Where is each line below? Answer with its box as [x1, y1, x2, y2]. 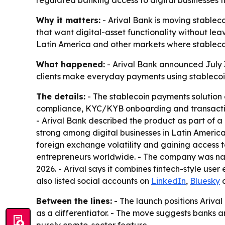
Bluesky [190, 176, 220, 186]
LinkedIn [151, 176, 186, 186]
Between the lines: [36, 196, 112, 206]
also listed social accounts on [36, 176, 151, 186]
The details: [36, 91, 85, 102]
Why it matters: [36, 15, 100, 26]
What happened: [36, 59, 105, 70]
